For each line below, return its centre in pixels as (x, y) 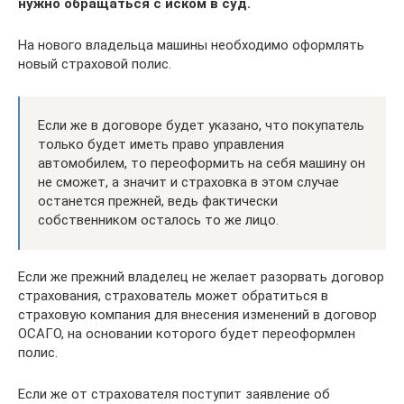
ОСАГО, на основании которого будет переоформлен (187, 333)
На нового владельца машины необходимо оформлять (191, 45)
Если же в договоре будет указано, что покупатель (201, 125)
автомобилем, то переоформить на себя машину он (202, 163)
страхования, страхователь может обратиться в (173, 295)
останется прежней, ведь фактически (158, 201)
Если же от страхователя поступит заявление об (174, 394)
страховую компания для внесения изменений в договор (197, 314)
